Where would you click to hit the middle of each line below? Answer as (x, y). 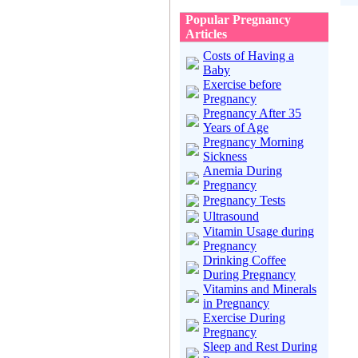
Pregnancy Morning (253, 142)
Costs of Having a (249, 56)
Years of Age (236, 127)
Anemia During (243, 171)
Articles (206, 34)
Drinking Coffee (245, 260)
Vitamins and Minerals (260, 289)
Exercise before (242, 84)
